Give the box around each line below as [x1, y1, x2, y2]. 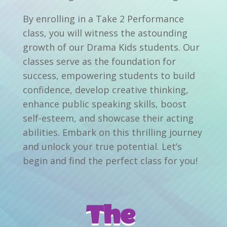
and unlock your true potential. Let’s [22, 140, 182, 153]
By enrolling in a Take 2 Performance [22, 12, 184, 25]
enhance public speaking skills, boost [22, 97, 186, 110]
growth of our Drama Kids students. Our [22, 41, 200, 53]
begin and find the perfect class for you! [22, 154, 198, 167]
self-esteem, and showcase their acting [22, 111, 194, 124]
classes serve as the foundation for [22, 55, 176, 67]
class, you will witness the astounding [22, 26, 187, 39]
